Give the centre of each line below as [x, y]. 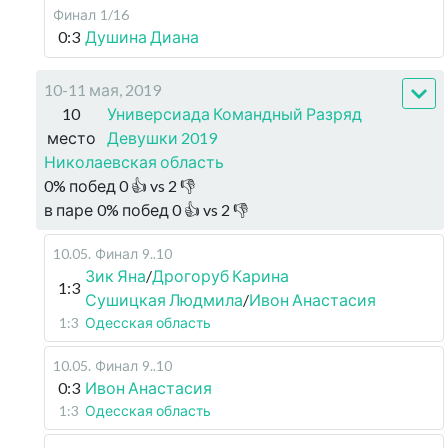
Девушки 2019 [161, 137]
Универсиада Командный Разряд [234, 113]
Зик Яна [115, 275]
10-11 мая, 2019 [102, 89]
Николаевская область [134, 161]
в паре [68, 209]
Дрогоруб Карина [220, 275]
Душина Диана [142, 36]
